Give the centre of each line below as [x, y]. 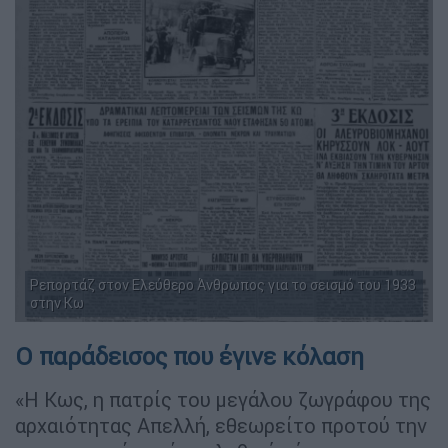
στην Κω [57, 302]
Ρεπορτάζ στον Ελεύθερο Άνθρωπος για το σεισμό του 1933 [223, 284]
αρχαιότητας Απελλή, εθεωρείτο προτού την [221, 425]
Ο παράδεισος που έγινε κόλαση [189, 356]
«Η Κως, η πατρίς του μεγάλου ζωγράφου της [223, 399]
